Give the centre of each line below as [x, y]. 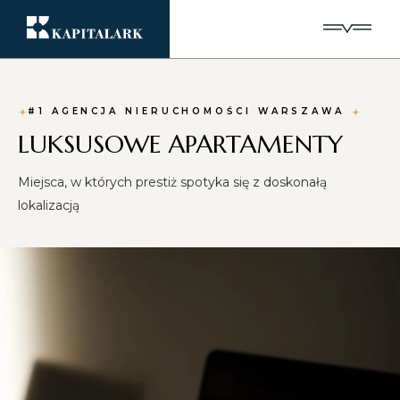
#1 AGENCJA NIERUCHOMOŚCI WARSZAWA [189, 111]
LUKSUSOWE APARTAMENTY [180, 144]
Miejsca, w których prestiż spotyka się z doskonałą [172, 182]
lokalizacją [49, 205]
